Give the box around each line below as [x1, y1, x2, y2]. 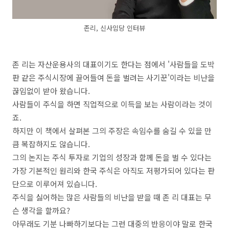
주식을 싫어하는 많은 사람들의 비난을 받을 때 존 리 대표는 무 [12, 192, 212, 202]
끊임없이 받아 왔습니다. [12, 85, 90, 96]
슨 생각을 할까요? [12, 205, 70, 216]
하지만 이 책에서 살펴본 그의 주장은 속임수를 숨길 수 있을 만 [12, 125, 212, 136]
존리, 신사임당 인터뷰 [84, 23, 145, 33]
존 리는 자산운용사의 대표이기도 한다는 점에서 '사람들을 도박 [12, 59, 215, 70]
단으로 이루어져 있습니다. [12, 178, 97, 189]
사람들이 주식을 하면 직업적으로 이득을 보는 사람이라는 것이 [12, 99, 213, 109]
